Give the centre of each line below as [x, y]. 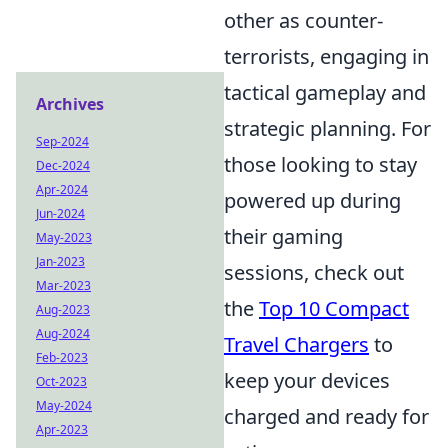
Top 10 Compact [334, 308]
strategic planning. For [327, 128]
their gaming [283, 236]
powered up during [312, 200]
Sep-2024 [62, 141]
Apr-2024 [62, 189]
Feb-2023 [62, 357]
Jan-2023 [60, 261]
